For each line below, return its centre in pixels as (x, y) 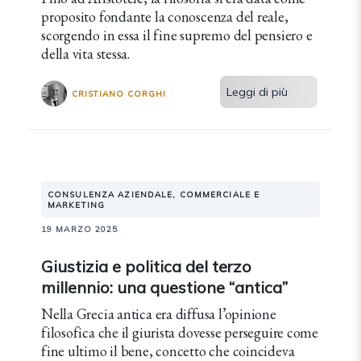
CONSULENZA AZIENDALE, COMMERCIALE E (154, 195)
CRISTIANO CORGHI (119, 93)
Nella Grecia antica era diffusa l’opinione (159, 314)
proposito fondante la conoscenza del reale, (165, 17)
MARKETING (77, 205)
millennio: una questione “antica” (164, 287)
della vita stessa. (86, 54)
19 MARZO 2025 (80, 229)
